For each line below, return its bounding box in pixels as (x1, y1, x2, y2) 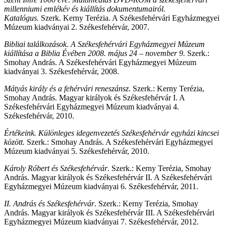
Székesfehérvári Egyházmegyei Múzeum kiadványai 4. (4, 102, 179, 111)
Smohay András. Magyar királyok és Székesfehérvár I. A (4, 93, 185, 102)
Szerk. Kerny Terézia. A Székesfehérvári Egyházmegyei (41, 13, 219, 22)
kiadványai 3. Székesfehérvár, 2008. (4, 67, 119, 76)
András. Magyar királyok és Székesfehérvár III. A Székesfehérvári (4, 208, 214, 217)
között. (4, 137, 27, 146)
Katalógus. (4, 13, 41, 22)
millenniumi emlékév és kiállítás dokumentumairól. (4, 4, 165, 13)
